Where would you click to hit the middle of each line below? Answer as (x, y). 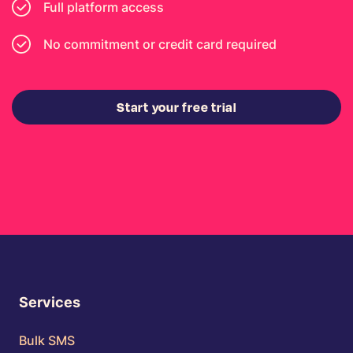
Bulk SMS (47, 341)
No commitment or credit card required (160, 44)
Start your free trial (176, 107)
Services (50, 303)
